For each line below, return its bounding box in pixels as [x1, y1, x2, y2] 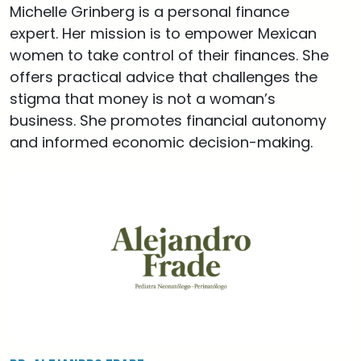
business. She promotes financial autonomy [10, 110, 326, 131]
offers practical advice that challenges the [10, 67, 317, 87]
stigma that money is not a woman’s [10, 89, 276, 109]
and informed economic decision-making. [10, 132, 313, 152]
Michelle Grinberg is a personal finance [10, 2, 289, 22]
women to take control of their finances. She [10, 45, 329, 65]
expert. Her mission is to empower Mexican [10, 23, 317, 44]
